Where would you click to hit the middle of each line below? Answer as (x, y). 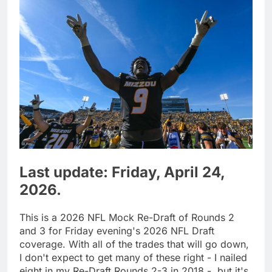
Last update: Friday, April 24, (122, 172)
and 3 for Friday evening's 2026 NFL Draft (117, 230)
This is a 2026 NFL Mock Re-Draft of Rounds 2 (127, 217)
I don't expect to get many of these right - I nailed (133, 257)
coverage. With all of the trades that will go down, (134, 244)
